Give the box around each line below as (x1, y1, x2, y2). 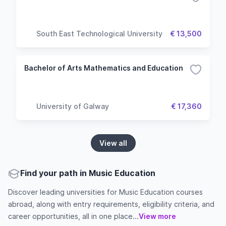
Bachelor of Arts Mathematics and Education (24, 64, 183, 72)
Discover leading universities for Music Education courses (8, 188, 203, 196)
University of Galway (36, 101, 109, 110)
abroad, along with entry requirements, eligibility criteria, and (8, 200, 214, 208)
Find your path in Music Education (20, 168, 155, 178)
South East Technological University (36, 29, 162, 38)
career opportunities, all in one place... (8, 212, 139, 220)
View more (139, 212, 176, 220)
